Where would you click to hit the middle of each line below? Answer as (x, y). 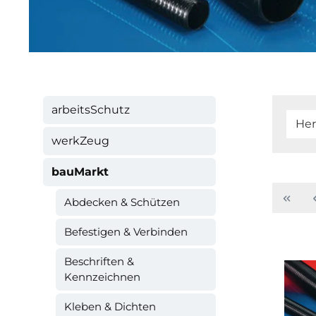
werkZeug (80, 141)
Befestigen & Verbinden (126, 232)
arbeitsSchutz (91, 110)
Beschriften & (99, 261)
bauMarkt (80, 172)
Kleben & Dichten (110, 306)
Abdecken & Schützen (122, 202)
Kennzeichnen (102, 277)
